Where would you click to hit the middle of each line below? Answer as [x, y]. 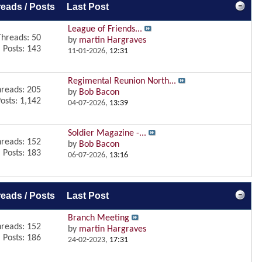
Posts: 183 [22, 153]
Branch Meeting [99, 218]
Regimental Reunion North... [122, 81]
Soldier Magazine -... [107, 133]
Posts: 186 [22, 238]
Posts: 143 [22, 49]
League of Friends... [105, 29]
